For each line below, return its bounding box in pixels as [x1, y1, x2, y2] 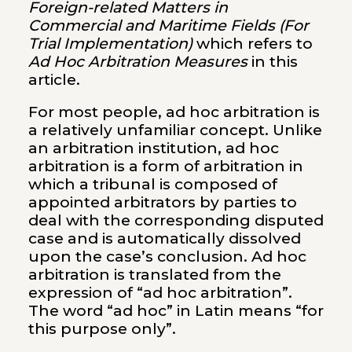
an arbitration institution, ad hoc [27, 138, 279, 157]
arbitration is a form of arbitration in [27, 156, 303, 175]
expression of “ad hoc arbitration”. [27, 283, 292, 302]
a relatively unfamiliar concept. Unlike [27, 120, 322, 139]
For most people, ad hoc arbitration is [27, 102, 320, 121]
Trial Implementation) [27, 34, 192, 53]
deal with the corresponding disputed [27, 211, 324, 229]
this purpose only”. [27, 319, 176, 338]
